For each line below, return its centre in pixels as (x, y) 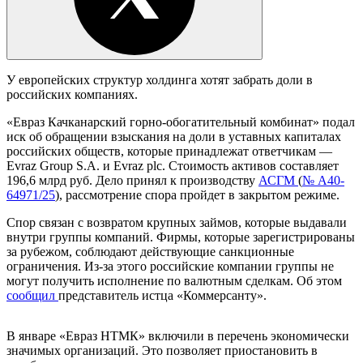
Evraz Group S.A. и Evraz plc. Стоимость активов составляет (173, 165)
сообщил (32, 295)
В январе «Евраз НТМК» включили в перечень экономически (178, 335)
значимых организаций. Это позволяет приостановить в (162, 350)
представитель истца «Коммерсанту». (162, 295)
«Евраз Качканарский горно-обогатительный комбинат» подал (181, 122)
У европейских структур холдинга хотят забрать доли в (160, 79)
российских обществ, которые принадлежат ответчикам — (169, 151)
